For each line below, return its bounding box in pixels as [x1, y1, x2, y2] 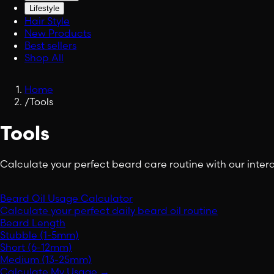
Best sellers [24, 39, 76, 52]
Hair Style [24, 15, 70, 28]
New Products [24, 27, 91, 40]
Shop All [24, 51, 64, 64]
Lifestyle [29, 4, 59, 13]
